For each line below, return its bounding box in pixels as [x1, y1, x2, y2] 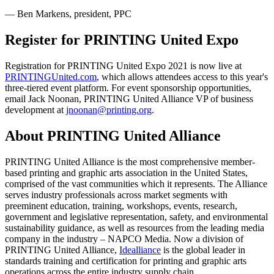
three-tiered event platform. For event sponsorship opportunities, [5, 83, 251, 94]
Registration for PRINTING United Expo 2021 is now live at [5, 61, 242, 72]
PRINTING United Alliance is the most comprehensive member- [5, 157, 255, 168]
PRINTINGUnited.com [5, 72, 97, 83]
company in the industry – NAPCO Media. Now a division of [5, 234, 243, 245]
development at [5, 105, 66, 116]
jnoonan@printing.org [66, 105, 152, 116]
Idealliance [119, 245, 161, 256]
